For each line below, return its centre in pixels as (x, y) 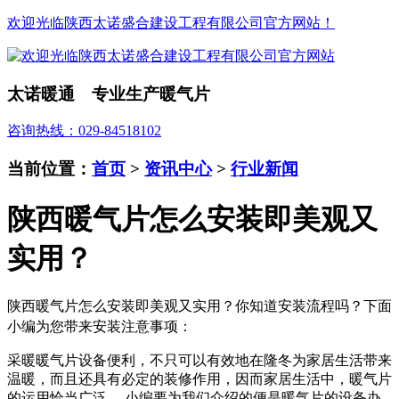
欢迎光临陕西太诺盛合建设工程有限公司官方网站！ (171, 23)
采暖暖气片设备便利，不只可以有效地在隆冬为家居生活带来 (199, 361)
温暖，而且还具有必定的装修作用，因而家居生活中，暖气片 (199, 379)
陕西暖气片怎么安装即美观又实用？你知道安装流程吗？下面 (199, 306)
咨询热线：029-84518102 (84, 131)
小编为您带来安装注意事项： (100, 327)
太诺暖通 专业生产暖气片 (109, 94)
